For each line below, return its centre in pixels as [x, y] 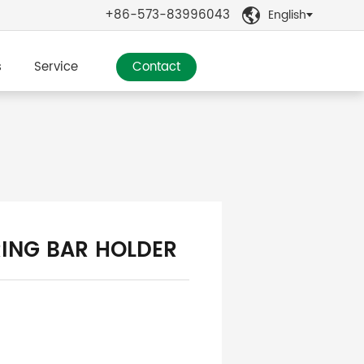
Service [56, 67]
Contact [157, 67]
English [287, 15]
